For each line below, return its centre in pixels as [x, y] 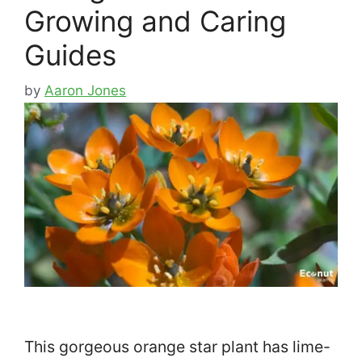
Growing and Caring [155, 21]
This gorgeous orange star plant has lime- [177, 346]
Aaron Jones [85, 91]
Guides [70, 55]
